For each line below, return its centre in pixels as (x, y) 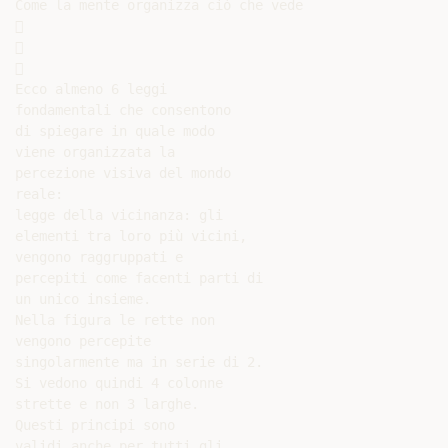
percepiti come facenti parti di (139, 278)
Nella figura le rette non (115, 320)
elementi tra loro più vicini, (131, 236)
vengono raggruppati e (99, 257)
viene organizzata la (95, 152)
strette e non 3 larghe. (107, 404)
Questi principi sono (95, 425)
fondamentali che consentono (123, 110)
